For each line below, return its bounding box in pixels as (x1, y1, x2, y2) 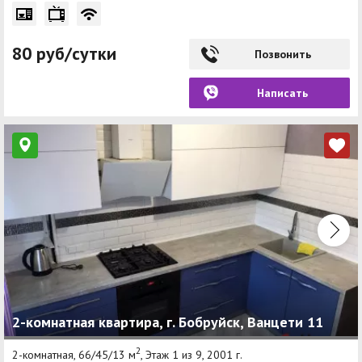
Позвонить (254, 46, 311, 61)
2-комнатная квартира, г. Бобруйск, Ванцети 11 (12, 313, 323, 332)
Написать (257, 85, 308, 100)
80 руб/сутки (12, 41, 116, 65)
